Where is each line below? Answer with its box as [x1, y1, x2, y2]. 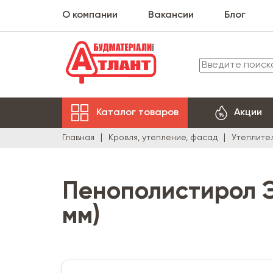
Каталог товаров [96, 107, 179, 118]
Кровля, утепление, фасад [108, 133, 218, 142]
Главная [62, 133, 94, 142]
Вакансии [148, 10, 194, 20]
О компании [62, 10, 118, 20]
